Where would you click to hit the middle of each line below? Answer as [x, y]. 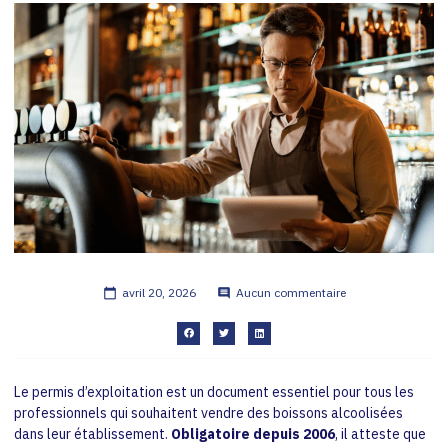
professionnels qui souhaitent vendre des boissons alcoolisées [208, 412]
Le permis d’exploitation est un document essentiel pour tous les [214, 391]
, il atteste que [380, 433]
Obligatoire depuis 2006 [253, 433]
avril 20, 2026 [158, 292]
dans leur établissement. [92, 433]
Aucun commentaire [290, 292]
